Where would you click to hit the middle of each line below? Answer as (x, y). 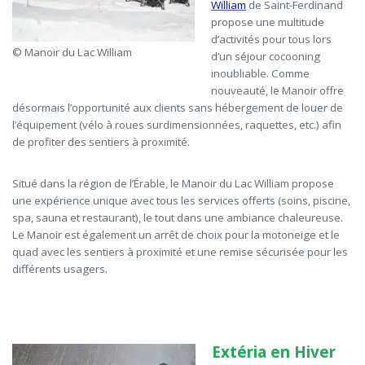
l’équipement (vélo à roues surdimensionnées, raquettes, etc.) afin (177, 125)
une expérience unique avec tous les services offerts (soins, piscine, (181, 201)
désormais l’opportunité (71, 108)
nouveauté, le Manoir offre (277, 91)
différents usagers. (60, 269)
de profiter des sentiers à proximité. (101, 142)
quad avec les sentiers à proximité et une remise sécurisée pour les (180, 252)
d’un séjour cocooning (266, 57)
